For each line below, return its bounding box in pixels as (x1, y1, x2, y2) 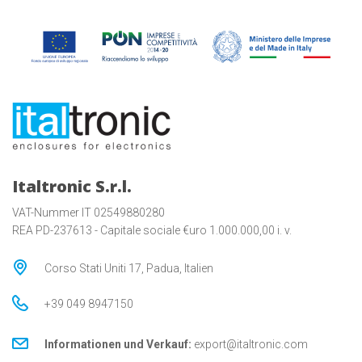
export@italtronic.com (194, 338, 308, 351)
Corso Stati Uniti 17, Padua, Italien (44, 262, 213, 276)
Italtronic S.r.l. (12, 175, 132, 198)
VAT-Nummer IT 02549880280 (12, 206, 165, 220)
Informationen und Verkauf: (44, 338, 192, 351)
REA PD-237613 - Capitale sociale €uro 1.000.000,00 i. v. (12, 224, 292, 238)
